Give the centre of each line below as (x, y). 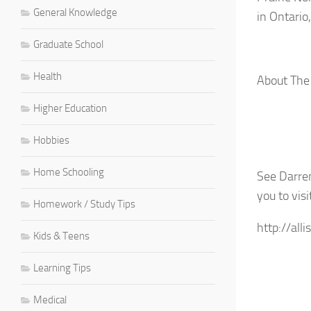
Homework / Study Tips (84, 204)
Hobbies (51, 140)
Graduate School (68, 44)
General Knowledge (75, 12)
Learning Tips (62, 268)
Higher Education (70, 108)
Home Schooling (69, 172)
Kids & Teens (61, 236)
